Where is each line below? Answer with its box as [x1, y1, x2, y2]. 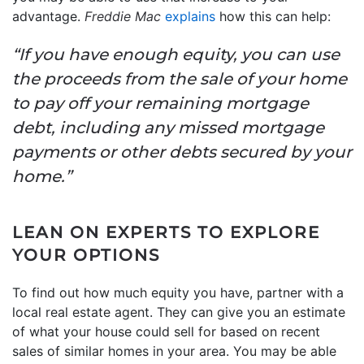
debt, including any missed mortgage [12, 117, 324, 137]
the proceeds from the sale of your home [12, 68, 347, 89]
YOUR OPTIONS [12, 245, 160, 265]
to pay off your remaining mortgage [12, 93, 309, 113]
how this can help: [215, 7, 331, 24]
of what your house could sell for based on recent [12, 323, 320, 340]
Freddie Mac [84, 7, 161, 24]
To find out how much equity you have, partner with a [12, 284, 344, 301]
